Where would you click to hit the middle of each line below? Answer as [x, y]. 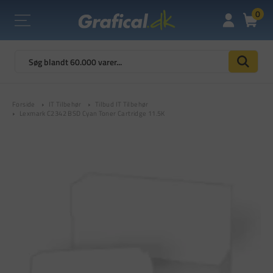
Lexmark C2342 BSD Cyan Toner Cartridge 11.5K [92, 114]
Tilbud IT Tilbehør [122, 105]
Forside [24, 105]
